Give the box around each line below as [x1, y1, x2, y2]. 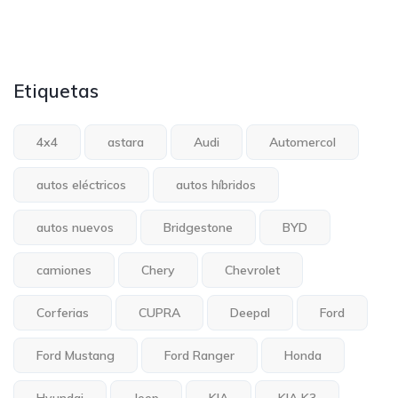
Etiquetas [13, 79, 99, 103]
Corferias [36, 305, 89, 322]
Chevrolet [225, 262, 280, 279]
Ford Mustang [36, 347, 115, 364]
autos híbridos [176, 177, 256, 194]
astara [107, 134, 144, 151]
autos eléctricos [36, 177, 126, 194]
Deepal [230, 305, 270, 322]
